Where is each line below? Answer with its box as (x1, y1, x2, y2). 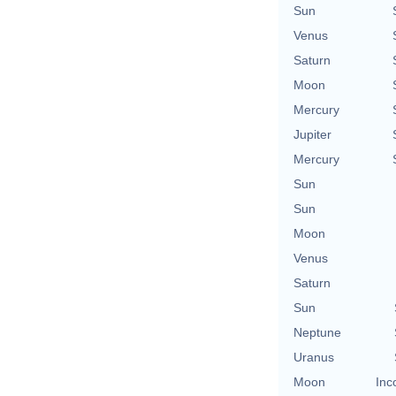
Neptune (293, 324, 341, 339)
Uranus (293, 349, 334, 364)
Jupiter (293, 126, 331, 141)
